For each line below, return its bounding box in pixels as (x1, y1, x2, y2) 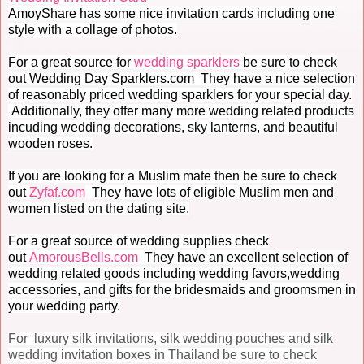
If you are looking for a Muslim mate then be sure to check (8, 169, 337, 184)
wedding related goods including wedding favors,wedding (8, 266, 340, 281)
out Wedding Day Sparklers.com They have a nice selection (8, 71, 355, 86)
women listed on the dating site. (8, 201, 189, 216)
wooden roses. (8, 136, 93, 151)
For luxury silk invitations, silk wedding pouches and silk (8, 331, 333, 346)
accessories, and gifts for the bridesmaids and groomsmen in (8, 283, 356, 297)
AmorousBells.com (29, 250, 138, 265)
